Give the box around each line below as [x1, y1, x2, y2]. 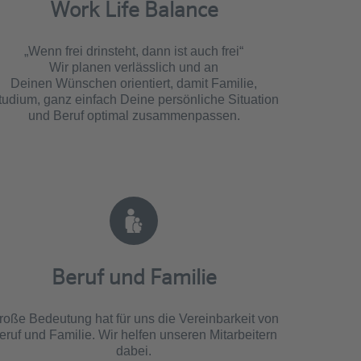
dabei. [116, 343, 151, 358]
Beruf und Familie [51, 264, 217, 290]
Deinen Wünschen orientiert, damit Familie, [10, 76, 257, 90]
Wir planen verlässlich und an [49, 60, 218, 74]
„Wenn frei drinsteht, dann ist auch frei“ [24, 44, 243, 58]
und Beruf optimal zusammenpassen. [27, 108, 240, 122]
